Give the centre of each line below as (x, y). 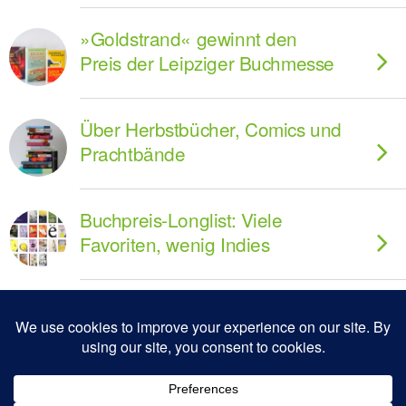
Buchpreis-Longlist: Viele (181, 219)
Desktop (272, 380)
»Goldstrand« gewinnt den (189, 38)
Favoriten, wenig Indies (175, 244)
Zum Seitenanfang (209, 334)
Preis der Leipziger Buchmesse (207, 63)
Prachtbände (133, 153)
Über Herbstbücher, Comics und (211, 129)
